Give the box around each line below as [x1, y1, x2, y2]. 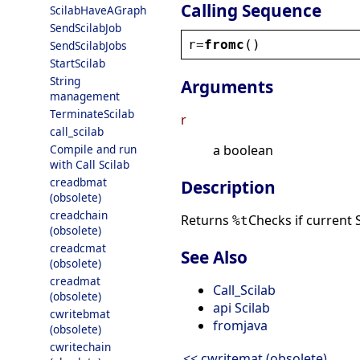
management [50, 88, 120, 104]
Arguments [181, 76, 273, 99]
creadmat [50, 273, 100, 288]
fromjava [213, 317, 268, 335]
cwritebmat [50, 306, 110, 321]
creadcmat [50, 240, 106, 256]
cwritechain [50, 339, 111, 354]
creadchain [50, 207, 108, 223]
